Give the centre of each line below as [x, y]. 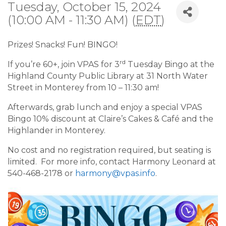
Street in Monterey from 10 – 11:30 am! [83, 88]
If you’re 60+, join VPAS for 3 [64, 64]
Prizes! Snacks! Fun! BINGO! [63, 45]
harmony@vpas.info [115, 173]
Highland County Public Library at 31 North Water [108, 76]
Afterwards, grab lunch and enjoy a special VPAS [105, 107]
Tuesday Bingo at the [170, 64]
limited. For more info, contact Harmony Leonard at [112, 162]
